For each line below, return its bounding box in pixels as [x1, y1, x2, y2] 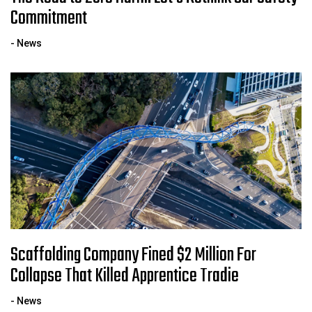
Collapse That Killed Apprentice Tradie [10, 261, 239, 292]
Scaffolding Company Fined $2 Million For [10, 240, 256, 271]
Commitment [10, 3, 87, 34]
